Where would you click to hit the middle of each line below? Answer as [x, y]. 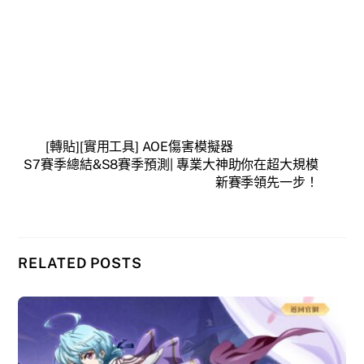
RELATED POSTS [80, 263]
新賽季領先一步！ [266, 182]
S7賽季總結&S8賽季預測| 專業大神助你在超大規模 [171, 164]
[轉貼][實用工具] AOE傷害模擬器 [139, 146]
